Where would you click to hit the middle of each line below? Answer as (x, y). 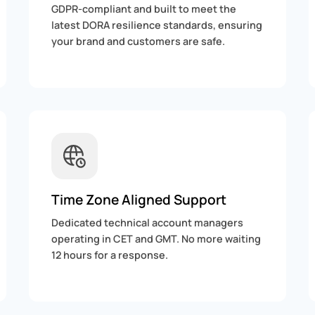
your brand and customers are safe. (139, 41)
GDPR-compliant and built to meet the (144, 9)
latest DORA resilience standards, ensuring (157, 25)
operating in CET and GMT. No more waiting (156, 238)
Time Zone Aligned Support (139, 199)
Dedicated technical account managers (148, 222)
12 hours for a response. (110, 255)
